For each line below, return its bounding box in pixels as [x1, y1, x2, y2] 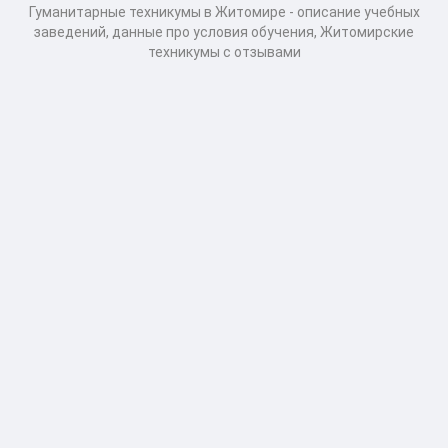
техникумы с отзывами [147, 44, 301, 60]
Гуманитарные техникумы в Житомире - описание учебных [28, 4, 420, 20]
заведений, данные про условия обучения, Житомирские [34, 24, 414, 40]
